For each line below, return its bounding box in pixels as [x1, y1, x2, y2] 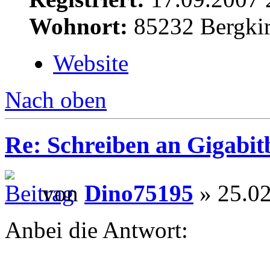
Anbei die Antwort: [5, 217, 188, 243]
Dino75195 [84, 180, 193, 207]
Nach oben [5, 86, 107, 113]
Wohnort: [29, 13, 128, 39]
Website [53, 49, 128, 76]
